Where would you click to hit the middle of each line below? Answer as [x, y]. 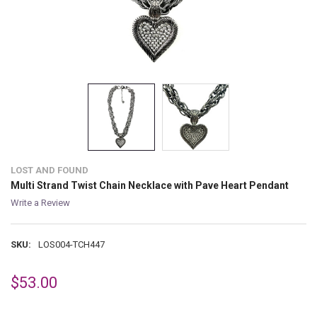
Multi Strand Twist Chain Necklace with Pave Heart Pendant [149, 185]
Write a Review [40, 203]
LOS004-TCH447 [71, 244]
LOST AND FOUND [49, 170]
